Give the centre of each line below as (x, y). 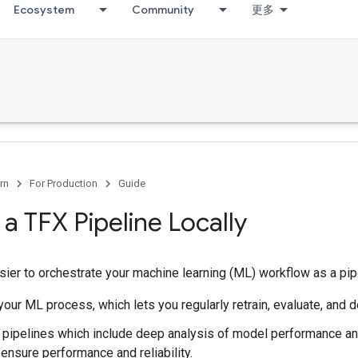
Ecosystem (44, 10)
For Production (64, 183)
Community (163, 10)
